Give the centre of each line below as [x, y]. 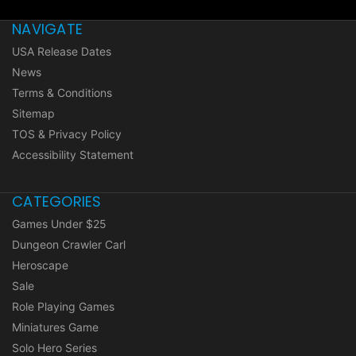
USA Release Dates [62, 52]
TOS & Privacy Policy [67, 134]
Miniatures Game [55, 327]
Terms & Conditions [62, 93]
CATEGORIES [57, 202]
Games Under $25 [59, 224]
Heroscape [40, 265]
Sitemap [33, 114]
